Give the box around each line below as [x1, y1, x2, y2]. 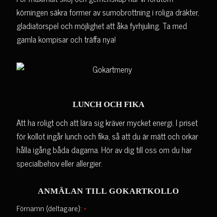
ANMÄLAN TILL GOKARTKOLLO [37, 186, 179, 196]
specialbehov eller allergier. [16, 156, 102, 170]
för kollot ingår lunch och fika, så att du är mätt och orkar [16, 129, 198, 143]
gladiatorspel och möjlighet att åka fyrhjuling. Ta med [16, 18, 187, 32]
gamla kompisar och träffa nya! [16, 32, 116, 46]
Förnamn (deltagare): [16, 201, 84, 214]
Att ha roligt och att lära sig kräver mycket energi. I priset [16, 116, 198, 130]
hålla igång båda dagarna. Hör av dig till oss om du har [16, 143, 192, 157]
